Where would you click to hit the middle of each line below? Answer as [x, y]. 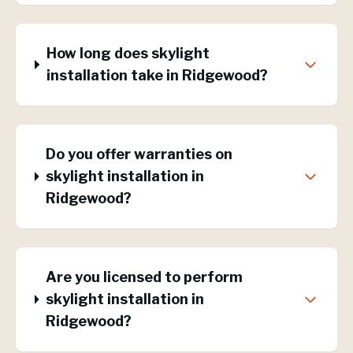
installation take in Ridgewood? [157, 75]
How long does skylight [128, 53]
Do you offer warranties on [139, 154]
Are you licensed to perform [144, 277]
